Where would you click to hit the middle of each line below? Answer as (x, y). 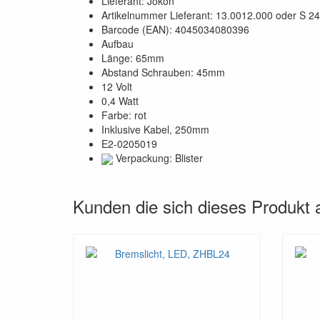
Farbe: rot (124, 115)
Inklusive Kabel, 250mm (155, 129)
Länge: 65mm (133, 58)
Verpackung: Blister (158, 158)
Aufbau (117, 44)
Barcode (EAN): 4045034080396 (175, 29)
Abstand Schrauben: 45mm (163, 72)
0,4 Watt (120, 101)
